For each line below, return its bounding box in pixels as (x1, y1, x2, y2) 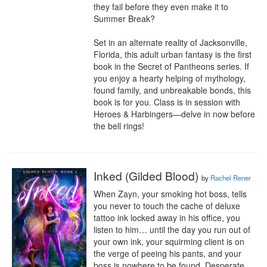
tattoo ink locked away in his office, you (94, 212, 240, 223)
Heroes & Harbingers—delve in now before (94, 108, 255, 120)
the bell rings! (94, 120, 144, 132)
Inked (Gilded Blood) (94, 167, 201, 184)
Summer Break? (94, 13, 155, 24)
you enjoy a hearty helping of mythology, (94, 72, 246, 84)
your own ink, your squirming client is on (94, 235, 244, 247)
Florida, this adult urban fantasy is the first (94, 48, 252, 60)
